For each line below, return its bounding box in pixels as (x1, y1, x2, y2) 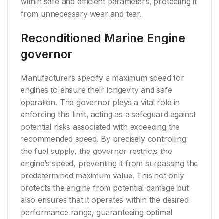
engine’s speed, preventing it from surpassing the (21, 158, 198, 169)
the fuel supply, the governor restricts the (21, 146, 172, 156)
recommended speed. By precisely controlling (21, 134, 186, 144)
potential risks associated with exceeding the (21, 122, 180, 132)
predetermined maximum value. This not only (21, 171, 184, 181)
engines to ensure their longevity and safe (21, 85, 172, 95)
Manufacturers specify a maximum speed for (21, 73, 184, 83)
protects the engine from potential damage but (21, 183, 189, 193)
